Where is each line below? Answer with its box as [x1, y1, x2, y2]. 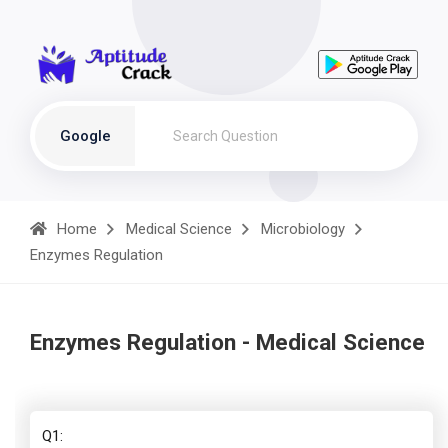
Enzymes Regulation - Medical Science [30, 329, 425, 355]
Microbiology [261, 220, 345, 238]
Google [59, 127, 111, 145]
